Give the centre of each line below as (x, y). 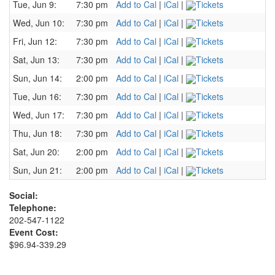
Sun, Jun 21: (37, 170)
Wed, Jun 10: (39, 23)
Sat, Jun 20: (36, 152)
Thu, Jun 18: (37, 133)
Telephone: (33, 207)
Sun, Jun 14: (37, 78)
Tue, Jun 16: (37, 96)
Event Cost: (34, 232)
